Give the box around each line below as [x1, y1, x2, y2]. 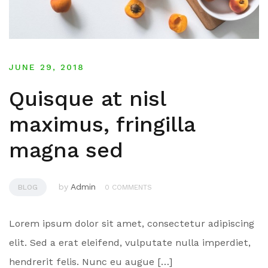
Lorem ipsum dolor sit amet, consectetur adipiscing [9, 217, 254, 229]
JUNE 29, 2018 [9, 62, 84, 72]
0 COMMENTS [105, 182, 152, 191]
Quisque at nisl [9, 86, 166, 111]
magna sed [9, 137, 123, 163]
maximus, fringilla [9, 111, 195, 137]
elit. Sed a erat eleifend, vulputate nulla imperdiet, [9, 236, 251, 248]
